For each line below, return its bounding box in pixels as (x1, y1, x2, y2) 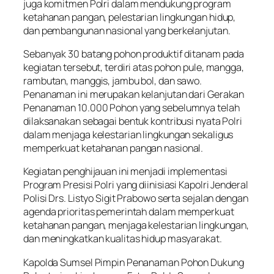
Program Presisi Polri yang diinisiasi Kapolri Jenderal (23, 178, 248, 192)
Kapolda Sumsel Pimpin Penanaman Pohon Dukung (23, 255, 244, 269)
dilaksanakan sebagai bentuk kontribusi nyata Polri (23, 114, 242, 128)
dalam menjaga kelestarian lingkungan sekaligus (23, 128, 234, 142)
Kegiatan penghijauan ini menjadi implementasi (23, 165, 228, 179)
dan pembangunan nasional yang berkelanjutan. (23, 23, 231, 37)
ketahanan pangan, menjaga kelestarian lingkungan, (23, 218, 250, 232)
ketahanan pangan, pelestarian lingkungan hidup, (23, 10, 236, 24)
